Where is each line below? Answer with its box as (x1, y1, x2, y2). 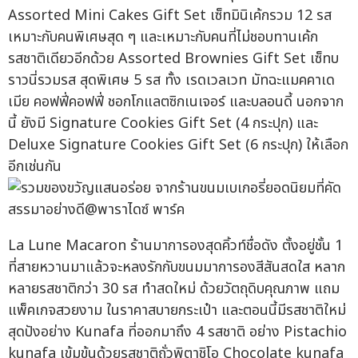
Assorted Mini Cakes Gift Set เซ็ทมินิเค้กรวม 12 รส (8, 5, 332, 27)
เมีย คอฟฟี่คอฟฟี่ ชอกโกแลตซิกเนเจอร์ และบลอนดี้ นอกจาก (8, 91, 344, 113)
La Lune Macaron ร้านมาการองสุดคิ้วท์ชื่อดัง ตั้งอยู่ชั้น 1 (8, 235, 343, 257)
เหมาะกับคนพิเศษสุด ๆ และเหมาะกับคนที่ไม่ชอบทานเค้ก (8, 26, 318, 49)
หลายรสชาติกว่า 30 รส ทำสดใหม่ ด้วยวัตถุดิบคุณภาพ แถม (8, 278, 340, 300)
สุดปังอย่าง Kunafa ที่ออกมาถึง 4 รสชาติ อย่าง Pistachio (8, 321, 347, 344)
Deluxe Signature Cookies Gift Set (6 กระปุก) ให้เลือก (8, 134, 348, 157)
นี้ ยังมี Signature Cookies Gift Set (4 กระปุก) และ (8, 113, 318, 135)
